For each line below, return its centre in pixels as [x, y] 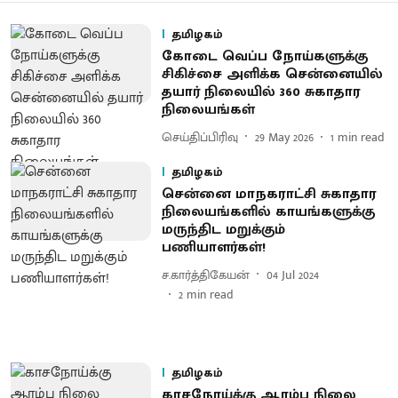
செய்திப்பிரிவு [199, 137]
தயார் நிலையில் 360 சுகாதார [261, 92]
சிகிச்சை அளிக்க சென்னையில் [272, 74]
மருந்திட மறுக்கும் [223, 230]
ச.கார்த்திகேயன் [205, 275]
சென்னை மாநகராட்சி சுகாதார [269, 194]
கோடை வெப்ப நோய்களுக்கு [264, 56]
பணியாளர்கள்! [213, 247]
